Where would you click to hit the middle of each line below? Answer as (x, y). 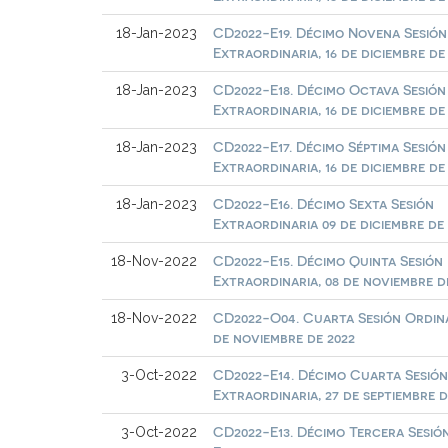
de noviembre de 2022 (284, 337)
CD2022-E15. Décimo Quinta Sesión (328, 260)
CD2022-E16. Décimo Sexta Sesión (324, 203)
